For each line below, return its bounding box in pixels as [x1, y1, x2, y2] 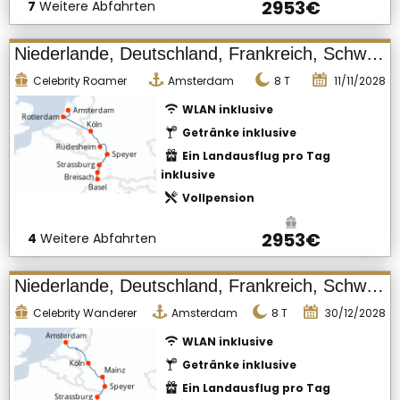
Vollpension [181, 190, 254, 205]
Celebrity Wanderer [33, 305, 137, 321]
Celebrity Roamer [33, 73, 127, 88]
